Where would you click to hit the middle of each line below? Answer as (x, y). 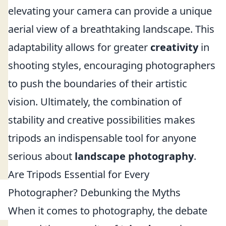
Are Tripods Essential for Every (79, 174)
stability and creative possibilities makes (102, 120)
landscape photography (134, 156)
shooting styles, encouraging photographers (112, 65)
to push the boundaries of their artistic (98, 83)
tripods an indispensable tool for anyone (102, 138)
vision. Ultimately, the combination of (95, 102)
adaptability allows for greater (79, 47)
